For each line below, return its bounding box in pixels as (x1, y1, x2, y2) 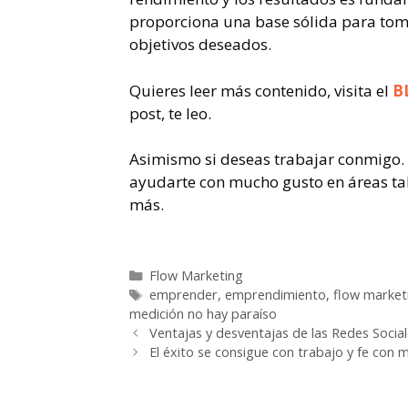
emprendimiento (224, 285, 326, 303)
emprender (148, 285, 218, 303)
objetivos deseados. (129, 34, 271, 56)
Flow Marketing (148, 266, 243, 284)
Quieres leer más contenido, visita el (129, 79, 393, 101)
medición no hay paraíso (129, 304, 277, 322)
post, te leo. (129, 102, 211, 124)
